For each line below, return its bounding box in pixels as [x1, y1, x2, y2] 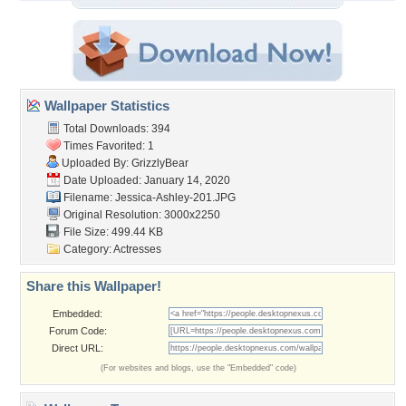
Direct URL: [52, 343, 103, 353]
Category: [61, 243, 113, 256]
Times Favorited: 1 [61, 140, 154, 152]
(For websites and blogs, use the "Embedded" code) [101, 363, 296, 372]
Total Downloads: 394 [61, 122, 170, 135]
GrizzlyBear [131, 157, 188, 169]
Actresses [113, 243, 161, 256]
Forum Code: [48, 325, 107, 336]
